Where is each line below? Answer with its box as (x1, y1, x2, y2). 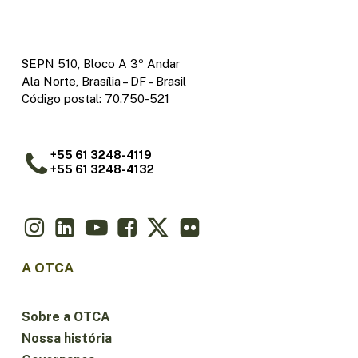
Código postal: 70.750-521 (21, 91, 169, 105)
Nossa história (21, 330, 112, 346)
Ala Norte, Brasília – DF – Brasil (21, 74, 186, 88)
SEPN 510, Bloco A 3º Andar (21, 56, 180, 70)
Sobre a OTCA (21, 308, 110, 324)
